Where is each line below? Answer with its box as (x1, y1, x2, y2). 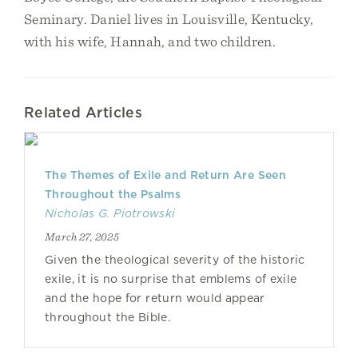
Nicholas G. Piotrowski (45, 207, 176, 220)
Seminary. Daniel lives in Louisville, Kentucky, (24, 10, 314, 27)
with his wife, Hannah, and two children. (24, 33, 276, 50)
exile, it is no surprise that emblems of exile (45, 272, 297, 285)
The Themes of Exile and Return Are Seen (45, 169, 286, 181)
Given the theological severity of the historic (45, 253, 305, 266)
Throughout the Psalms (45, 188, 181, 201)
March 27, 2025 (45, 230, 119, 243)
